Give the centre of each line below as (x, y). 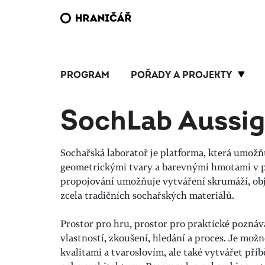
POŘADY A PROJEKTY (181, 75)
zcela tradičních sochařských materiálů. (147, 195)
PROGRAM (85, 75)
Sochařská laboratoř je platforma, (134, 153)
